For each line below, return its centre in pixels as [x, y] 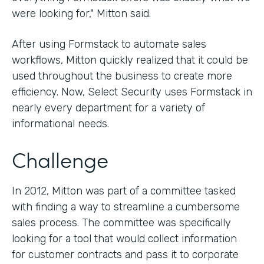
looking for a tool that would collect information [124, 238]
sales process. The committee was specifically [121, 222]
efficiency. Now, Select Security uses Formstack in [132, 92]
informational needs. [60, 123]
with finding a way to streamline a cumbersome [126, 207]
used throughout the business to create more [122, 76]
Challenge [60, 159]
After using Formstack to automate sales [109, 44]
